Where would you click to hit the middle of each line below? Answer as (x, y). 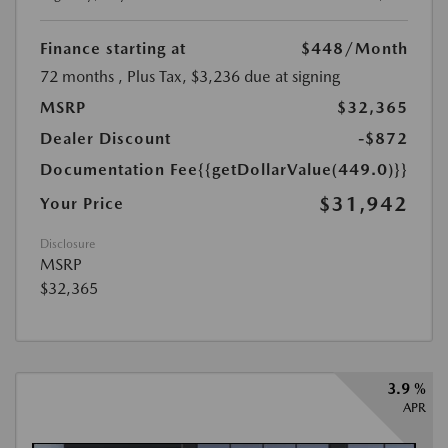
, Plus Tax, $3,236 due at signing (229, 76)
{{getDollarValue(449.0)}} (303, 169)
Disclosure (67, 243)
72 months (77, 76)
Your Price (82, 203)
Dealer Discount (105, 138)
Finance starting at (113, 48)
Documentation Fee (119, 169)
